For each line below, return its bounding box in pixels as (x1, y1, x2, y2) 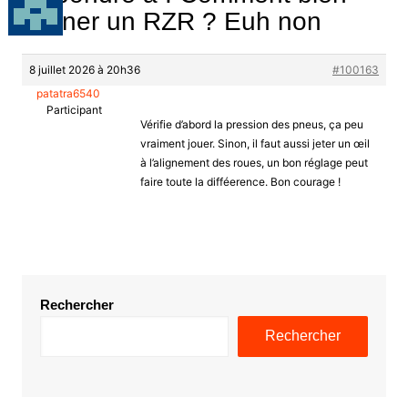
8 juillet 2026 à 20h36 (28, 62, 140, 76)
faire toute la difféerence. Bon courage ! (139, 174, 341, 189)
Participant (46, 102, 102, 117)
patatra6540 (36, 86, 101, 100)
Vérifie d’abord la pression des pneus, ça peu (139, 117, 363, 131)
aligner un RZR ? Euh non (21, 6, 321, 36)
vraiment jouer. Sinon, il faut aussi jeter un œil (139, 136, 370, 150)
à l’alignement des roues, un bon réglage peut (139, 155, 368, 169)
